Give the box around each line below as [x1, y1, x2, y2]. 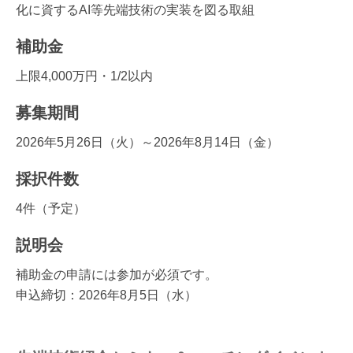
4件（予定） [16, 201, 86, 215]
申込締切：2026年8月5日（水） [16, 288, 197, 302]
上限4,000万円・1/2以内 [16, 69, 153, 83]
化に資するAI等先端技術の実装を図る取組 [16, 2, 255, 17]
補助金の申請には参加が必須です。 [16, 267, 217, 281]
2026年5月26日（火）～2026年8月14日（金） [16, 135, 279, 149]
